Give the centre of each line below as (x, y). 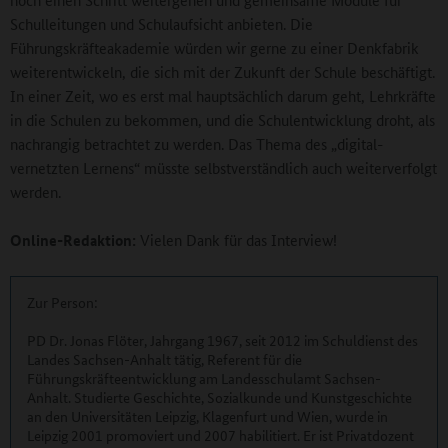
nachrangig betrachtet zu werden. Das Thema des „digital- (196, 144)
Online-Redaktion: (73, 240)
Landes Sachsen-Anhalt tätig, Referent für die (164, 359)
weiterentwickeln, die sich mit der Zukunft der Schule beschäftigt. (222, 72)
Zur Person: (62, 302)
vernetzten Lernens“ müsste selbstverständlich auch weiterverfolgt (223, 168)
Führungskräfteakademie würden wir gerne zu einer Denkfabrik (214, 48)
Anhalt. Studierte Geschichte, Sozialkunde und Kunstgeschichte (219, 397)
